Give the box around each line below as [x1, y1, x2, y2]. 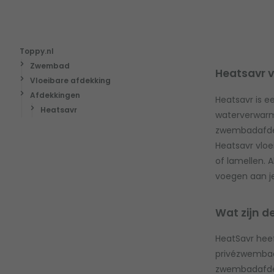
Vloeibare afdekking [29, 75, 111, 86]
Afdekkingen [29, 90, 80, 101]
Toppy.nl [20, 46, 54, 57]
